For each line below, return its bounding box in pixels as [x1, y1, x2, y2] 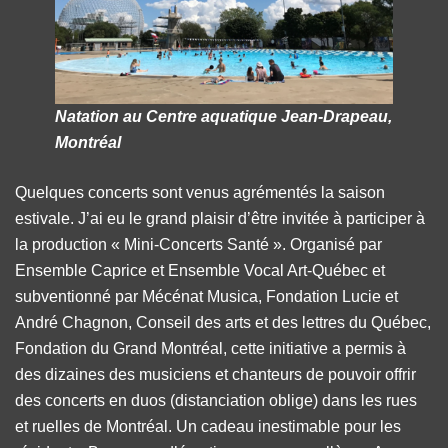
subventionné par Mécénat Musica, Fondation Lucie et [15, 287, 398, 305]
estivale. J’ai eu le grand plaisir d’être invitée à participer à [15, 209, 425, 227]
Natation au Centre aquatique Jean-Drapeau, [55, 107, 392, 125]
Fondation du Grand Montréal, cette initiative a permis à [15, 339, 406, 357]
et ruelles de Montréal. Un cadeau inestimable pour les [15, 417, 401, 435]
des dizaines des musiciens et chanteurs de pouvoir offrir [15, 365, 416, 383]
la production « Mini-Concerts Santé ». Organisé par [15, 235, 382, 253]
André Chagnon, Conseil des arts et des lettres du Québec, [15, 313, 431, 331]
